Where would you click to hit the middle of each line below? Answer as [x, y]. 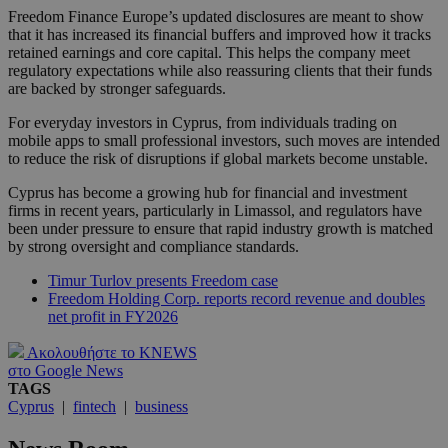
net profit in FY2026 [113, 317]
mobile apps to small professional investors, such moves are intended [224, 141]
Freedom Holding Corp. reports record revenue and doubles [236, 299]
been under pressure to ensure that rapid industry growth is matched [220, 229]
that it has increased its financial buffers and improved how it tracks [219, 35]
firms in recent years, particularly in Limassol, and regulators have [215, 211]
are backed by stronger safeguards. [117, 89]
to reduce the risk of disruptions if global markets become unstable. [218, 159]
